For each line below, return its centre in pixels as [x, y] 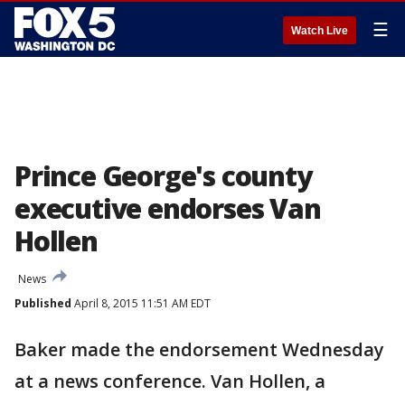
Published [43, 303]
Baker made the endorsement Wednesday [199, 349]
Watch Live [320, 31]
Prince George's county [163, 176]
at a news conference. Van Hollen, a [170, 381]
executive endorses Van [168, 208]
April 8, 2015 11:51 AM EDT [141, 303]
